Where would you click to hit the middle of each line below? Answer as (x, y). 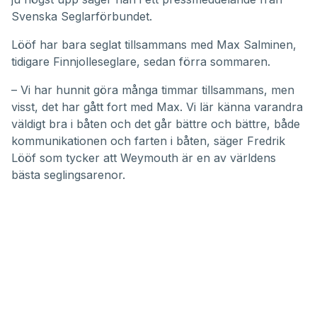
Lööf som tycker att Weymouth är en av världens (144, 157)
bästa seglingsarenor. (68, 174)
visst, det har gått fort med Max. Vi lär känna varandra (157, 106)
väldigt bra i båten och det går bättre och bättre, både (156, 123)
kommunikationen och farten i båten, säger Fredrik (148, 140)
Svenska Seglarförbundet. (82, 16)
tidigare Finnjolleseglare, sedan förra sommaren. (141, 61)
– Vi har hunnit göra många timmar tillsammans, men (153, 90)
